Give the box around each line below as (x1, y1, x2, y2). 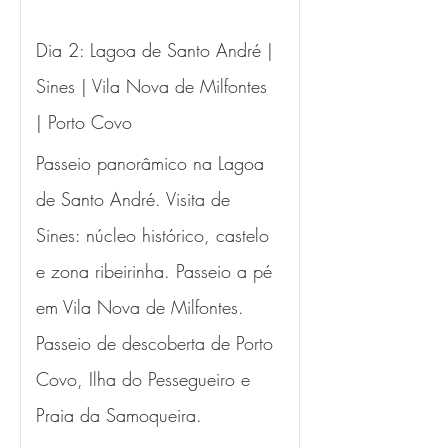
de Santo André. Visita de (36, 187, 236, 211)
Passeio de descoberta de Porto (36, 331, 279, 355)
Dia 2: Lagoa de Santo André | (36, 38, 279, 62)
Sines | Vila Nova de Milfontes (36, 74, 273, 98)
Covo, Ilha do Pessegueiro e (36, 367, 256, 391)
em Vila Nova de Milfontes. (36, 295, 250, 319)
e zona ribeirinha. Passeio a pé (36, 259, 278, 283)
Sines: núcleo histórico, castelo (36, 223, 275, 247)
